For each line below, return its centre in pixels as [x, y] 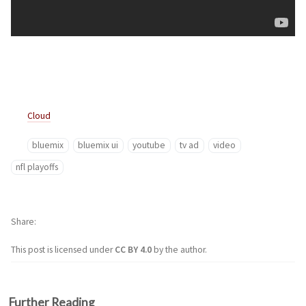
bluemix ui [98, 145]
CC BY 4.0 [134, 250]
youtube [149, 145]
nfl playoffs [37, 167]
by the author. [180, 250]
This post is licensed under [63, 250]
